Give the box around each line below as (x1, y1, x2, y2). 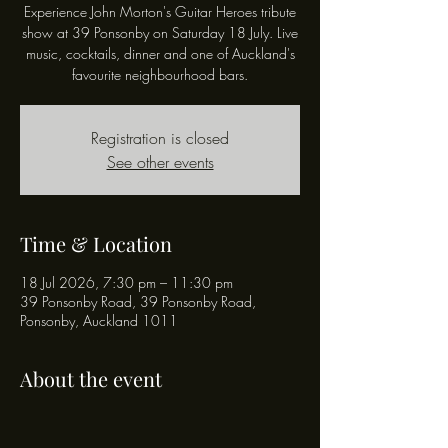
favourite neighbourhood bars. (72, 65, 248, 84)
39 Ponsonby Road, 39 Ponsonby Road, (20, 292, 256, 311)
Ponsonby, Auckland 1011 (20, 311, 178, 330)
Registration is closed (91, 127, 229, 149)
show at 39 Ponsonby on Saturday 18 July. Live (22, 23, 298, 42)
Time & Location (20, 230, 172, 257)
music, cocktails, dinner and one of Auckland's (25, 44, 295, 63)
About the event (20, 365, 162, 392)
